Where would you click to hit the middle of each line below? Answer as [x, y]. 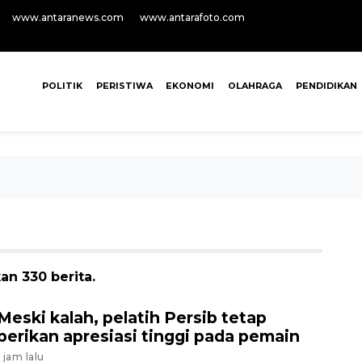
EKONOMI [190, 86]
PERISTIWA [124, 86]
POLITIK [62, 86]
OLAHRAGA [255, 86]
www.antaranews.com [68, 17]
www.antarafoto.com [192, 17]
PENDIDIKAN [326, 86]
